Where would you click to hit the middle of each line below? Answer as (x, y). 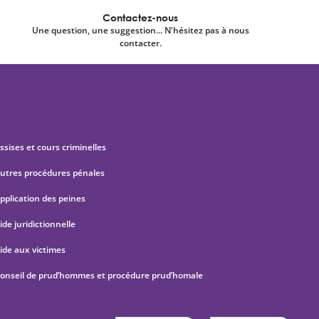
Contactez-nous (141, 17)
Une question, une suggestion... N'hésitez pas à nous (140, 30)
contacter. (140, 43)
